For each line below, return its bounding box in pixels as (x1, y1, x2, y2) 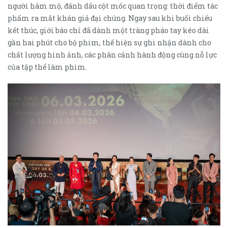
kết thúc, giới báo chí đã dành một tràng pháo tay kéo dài (8, 25, 209, 35)
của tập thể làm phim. (8, 62, 87, 72)
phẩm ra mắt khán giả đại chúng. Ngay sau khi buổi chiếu (8, 13, 212, 23)
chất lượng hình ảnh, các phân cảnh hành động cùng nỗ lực (8, 49, 217, 60)
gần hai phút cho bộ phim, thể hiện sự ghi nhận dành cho (8, 37, 211, 47)
